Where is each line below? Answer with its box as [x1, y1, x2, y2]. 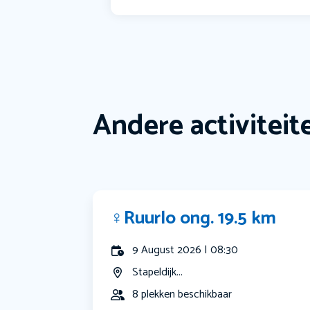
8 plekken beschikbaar [132, 285, 232, 304]
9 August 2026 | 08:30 [132, 241, 239, 260]
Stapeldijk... [132, 263, 183, 282]
